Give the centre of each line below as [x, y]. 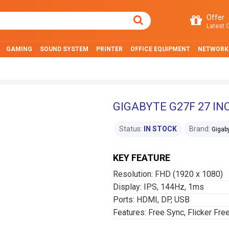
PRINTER [109, 49]
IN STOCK [160, 129]
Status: [131, 129]
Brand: [200, 129]
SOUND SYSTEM [64, 49]
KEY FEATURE [142, 158]
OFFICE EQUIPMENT [160, 49]
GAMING [19, 49]
